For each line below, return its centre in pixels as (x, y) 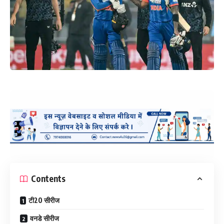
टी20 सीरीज (44, 200)
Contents (48, 178)
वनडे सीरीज (44, 218)
